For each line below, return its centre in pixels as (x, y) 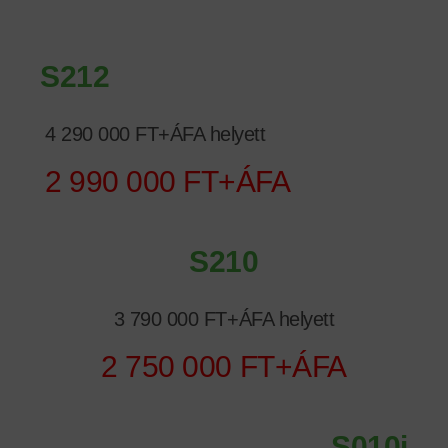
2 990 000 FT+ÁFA (168, 181)
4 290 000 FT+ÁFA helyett (155, 133)
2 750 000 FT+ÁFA (224, 366)
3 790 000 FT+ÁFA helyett (224, 318)
